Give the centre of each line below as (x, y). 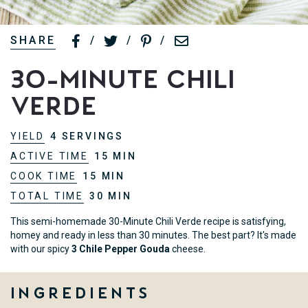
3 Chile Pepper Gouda (121, 249)
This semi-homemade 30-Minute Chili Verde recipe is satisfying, (148, 222)
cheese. (188, 249)
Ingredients (81, 293)
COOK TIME (44, 176)
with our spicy (41, 249)
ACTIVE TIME (49, 156)
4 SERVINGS (87, 136)
